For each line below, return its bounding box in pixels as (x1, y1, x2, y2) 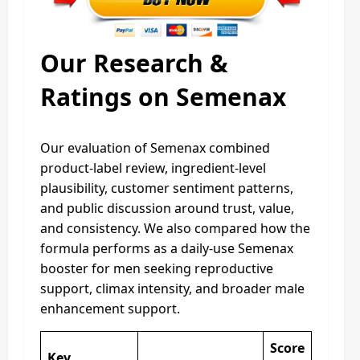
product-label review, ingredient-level (40, 158, 266, 177)
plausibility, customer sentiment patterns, (40, 178, 293, 197)
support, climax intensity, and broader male (40, 279, 305, 297)
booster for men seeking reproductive (40, 259, 273, 277)
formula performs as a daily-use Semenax (40, 239, 293, 257)
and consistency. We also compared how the (40, 219, 310, 237)
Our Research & (40, 46, 228, 80)
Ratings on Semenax (40, 80, 286, 113)
